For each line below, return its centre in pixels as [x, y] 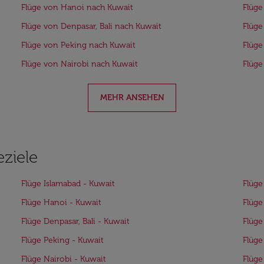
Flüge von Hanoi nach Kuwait [77, 7]
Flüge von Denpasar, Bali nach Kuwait [91, 26]
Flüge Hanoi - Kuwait [61, 202]
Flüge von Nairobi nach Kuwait [80, 64]
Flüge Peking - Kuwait [62, 240]
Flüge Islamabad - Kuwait [68, 184]
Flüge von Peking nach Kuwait [78, 45]
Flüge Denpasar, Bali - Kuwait [75, 221]
